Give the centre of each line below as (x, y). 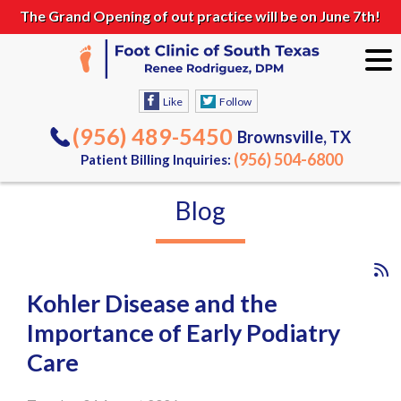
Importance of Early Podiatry (183, 332)
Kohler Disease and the (152, 303)
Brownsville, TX (294, 137)
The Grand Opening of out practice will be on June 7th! (200, 16)
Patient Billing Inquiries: (157, 159)
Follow (235, 101)
